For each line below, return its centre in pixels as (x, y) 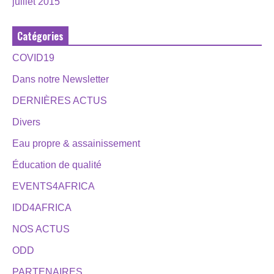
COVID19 (33, 57)
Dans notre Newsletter (61, 79)
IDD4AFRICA (42, 207)
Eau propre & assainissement (76, 143)
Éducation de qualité (57, 165)
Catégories (40, 36)
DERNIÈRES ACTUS (60, 100)
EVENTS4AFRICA (54, 186)
